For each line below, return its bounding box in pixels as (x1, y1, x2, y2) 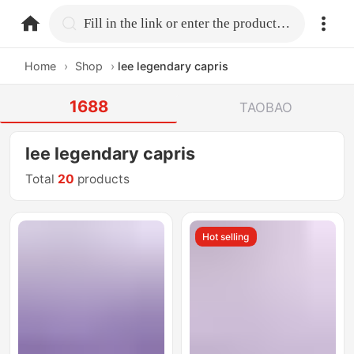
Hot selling (202, 230, 250, 243)
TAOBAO (239, 99, 292, 115)
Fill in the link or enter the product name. (277, 15, 291, 31)
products (74, 171, 130, 187)
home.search (83, 14, 165, 31)
